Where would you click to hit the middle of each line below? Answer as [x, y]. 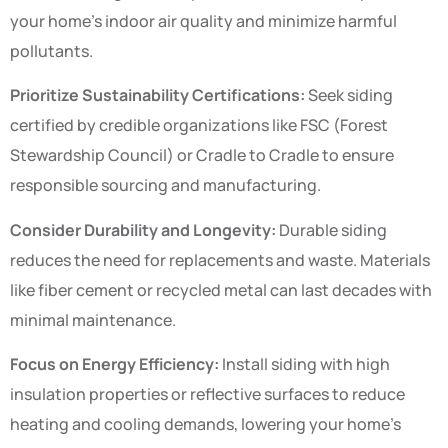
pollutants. [51, 50]
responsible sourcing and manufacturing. [165, 185]
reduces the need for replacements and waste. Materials [220, 259]
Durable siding [331, 229]
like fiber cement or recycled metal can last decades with [221, 289]
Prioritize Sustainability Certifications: [157, 95]
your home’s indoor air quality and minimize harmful [203, 20]
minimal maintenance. [93, 319]
